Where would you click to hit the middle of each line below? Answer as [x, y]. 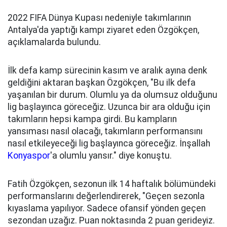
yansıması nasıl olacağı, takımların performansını [105, 131]
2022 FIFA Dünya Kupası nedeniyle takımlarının [99, 18]
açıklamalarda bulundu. [54, 42]
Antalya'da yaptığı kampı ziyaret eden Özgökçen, [103, 30]
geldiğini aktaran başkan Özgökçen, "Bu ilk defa [102, 83]
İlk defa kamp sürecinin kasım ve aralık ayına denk [107, 70]
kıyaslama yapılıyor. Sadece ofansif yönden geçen [107, 208]
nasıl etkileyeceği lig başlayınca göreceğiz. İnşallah [109, 143]
